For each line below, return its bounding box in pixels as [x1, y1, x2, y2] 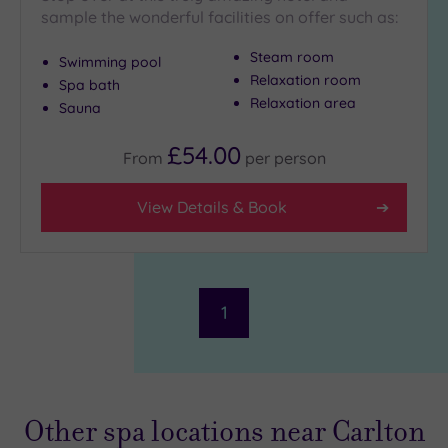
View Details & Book [137, 196, 287, 217]
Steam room [250, 48, 334, 67]
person [273, 147, 326, 168]
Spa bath [59, 76, 120, 95]
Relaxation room [250, 71, 361, 90]
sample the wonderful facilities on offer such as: [41, 7, 398, 28]
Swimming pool [59, 53, 161, 72]
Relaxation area [250, 94, 356, 113]
